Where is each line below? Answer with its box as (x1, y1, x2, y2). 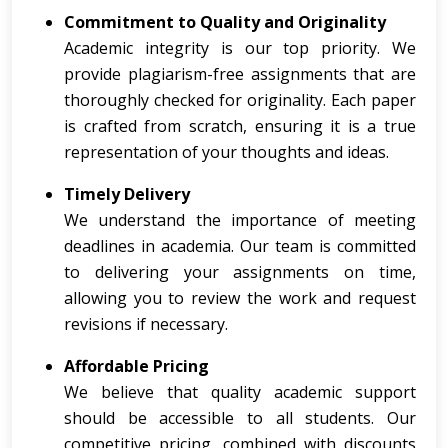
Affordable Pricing (64, 355, 209, 377)
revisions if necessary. (64, 313, 228, 335)
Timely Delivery (64, 183, 190, 205)
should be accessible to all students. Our (64, 407, 416, 429)
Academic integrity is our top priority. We (64, 37, 416, 59)
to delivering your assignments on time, (64, 261, 416, 283)
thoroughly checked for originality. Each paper (64, 89, 416, 111)
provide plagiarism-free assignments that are (64, 63, 416, 85)
